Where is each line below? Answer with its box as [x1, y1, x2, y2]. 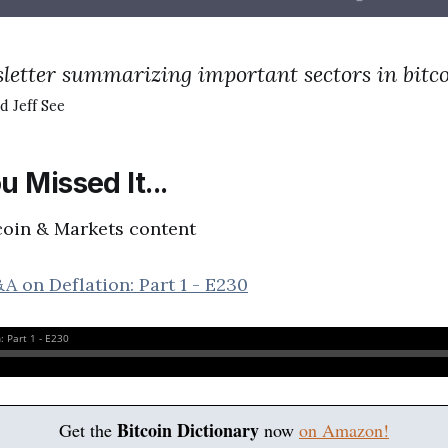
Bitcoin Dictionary [117, 417, 259, 444]
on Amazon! [299, 418, 389, 443]
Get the [59, 418, 117, 443]
